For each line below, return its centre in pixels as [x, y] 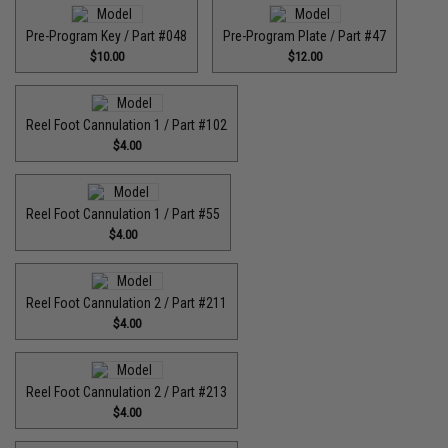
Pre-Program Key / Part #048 [107, 36]
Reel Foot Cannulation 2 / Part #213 [127, 392]
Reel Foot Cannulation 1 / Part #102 [127, 125]
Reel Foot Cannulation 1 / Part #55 [123, 214]
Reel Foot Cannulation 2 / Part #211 [127, 303]
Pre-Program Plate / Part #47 [305, 36]
